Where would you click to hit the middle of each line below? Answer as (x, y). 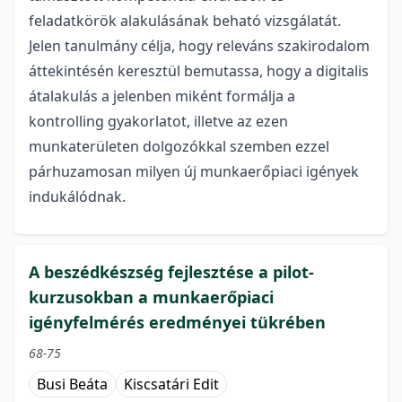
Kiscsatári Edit (171, 385)
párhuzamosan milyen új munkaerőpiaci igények (194, 172)
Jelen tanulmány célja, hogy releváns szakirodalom (199, 46)
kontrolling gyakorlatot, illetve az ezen (158, 122)
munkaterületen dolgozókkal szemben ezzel (179, 147)
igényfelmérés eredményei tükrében (177, 323)
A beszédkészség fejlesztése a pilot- (171, 272)
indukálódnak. (77, 197)
